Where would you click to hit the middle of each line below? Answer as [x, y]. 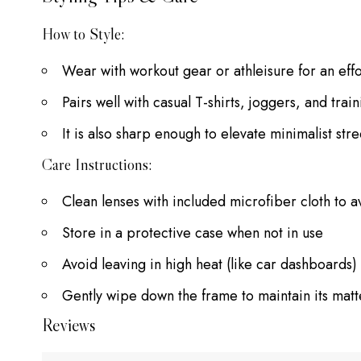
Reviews [69, 325]
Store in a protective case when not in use [193, 232]
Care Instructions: [97, 164]
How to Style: [83, 33]
